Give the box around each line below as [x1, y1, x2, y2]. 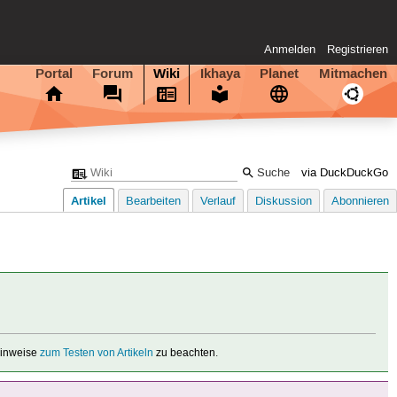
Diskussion [255, 195, 312, 209]
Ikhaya [199, 64, 240, 82]
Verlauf [200, 195, 236, 209]
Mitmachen [318, 64, 387, 82]
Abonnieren [331, 195, 389, 209]
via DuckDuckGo [301, 166, 389, 180]
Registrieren [327, 43, 389, 58]
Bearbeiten [126, 195, 181, 209]
